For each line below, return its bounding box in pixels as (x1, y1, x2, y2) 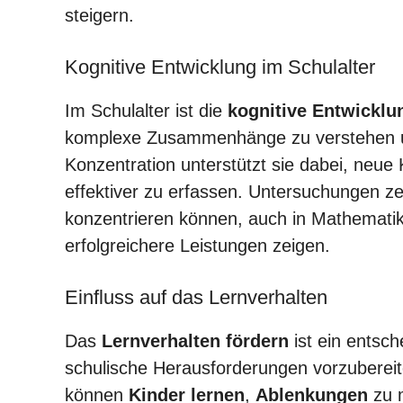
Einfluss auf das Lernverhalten (65, 285, 327, 309)
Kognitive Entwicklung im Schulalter (65, 55, 375, 78)
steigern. (65, 4, 134, 25)
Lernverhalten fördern (102, 330, 289, 351)
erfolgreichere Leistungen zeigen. (65, 235, 330, 255)
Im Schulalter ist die (65, 100, 228, 121)
